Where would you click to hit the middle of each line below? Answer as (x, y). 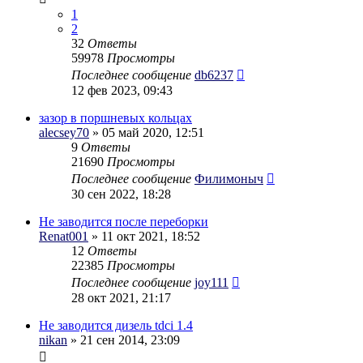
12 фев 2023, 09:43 (122, 90)
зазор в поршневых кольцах (115, 117)
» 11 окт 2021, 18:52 (144, 236)
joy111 (211, 282)
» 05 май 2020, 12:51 (147, 132)
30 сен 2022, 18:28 (121, 194)
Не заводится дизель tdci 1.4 (116, 325)
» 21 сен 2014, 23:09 (124, 340)
